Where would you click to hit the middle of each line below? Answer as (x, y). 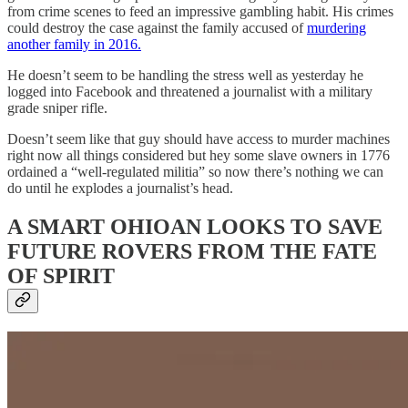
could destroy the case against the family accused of (157, 27)
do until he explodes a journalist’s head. (120, 188)
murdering (337, 27)
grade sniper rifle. (57, 107)
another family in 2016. (74, 44)
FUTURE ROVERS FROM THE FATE (192, 251)
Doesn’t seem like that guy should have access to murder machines (199, 138)
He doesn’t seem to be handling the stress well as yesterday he (185, 75)
